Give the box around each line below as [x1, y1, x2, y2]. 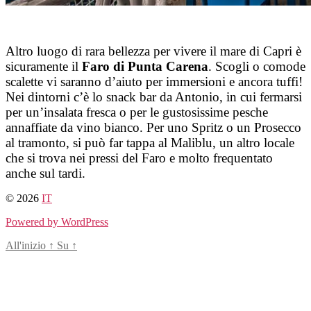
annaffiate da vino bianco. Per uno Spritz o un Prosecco [6, 120, 301, 135]
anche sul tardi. [6, 166, 85, 180]
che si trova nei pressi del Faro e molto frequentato [6, 151, 273, 165]
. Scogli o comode [208, 59, 305, 74]
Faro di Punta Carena [82, 59, 208, 74]
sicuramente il [6, 59, 82, 74]
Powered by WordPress [6, 216, 108, 228]
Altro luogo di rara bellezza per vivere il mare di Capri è [6, 44, 301, 58]
